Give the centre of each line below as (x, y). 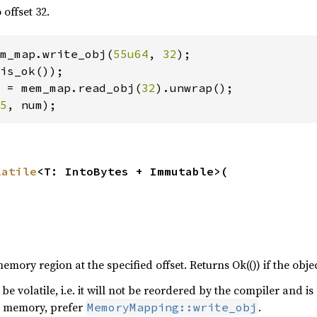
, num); (31, 105)
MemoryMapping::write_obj (172, 307)
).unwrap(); (194, 88)
